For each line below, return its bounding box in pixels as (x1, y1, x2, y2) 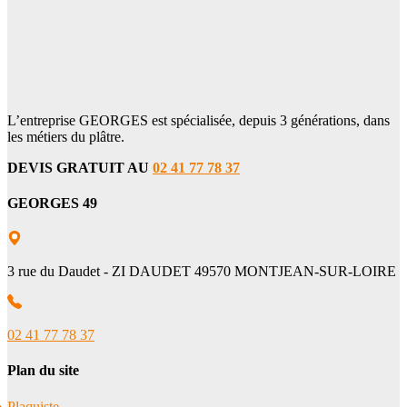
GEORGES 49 (7, 194, 97, 211)
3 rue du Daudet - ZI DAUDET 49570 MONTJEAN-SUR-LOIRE (7, 263, 396, 280)
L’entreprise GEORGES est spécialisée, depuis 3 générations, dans (7, 112, 390, 128)
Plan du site (7, 362, 79, 379)
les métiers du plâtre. (7, 128, 124, 144)
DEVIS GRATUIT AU (7, 159, 153, 175)
